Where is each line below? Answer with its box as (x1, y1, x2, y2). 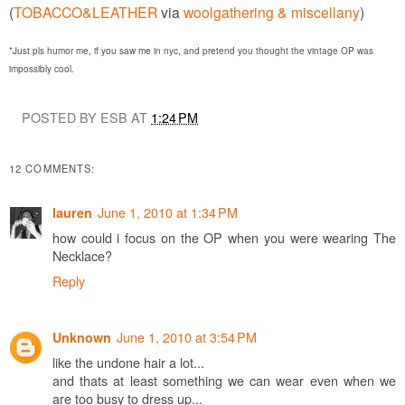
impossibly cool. (9, 62, 74, 76)
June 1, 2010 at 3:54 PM (117, 326, 257, 346)
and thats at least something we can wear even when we (52, 370, 396, 390)
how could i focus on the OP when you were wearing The (52, 227, 396, 247)
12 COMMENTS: (9, 161, 96, 176)
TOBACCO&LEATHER (14, 2, 157, 23)
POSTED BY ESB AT (22, 108, 152, 127)
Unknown (52, 327, 111, 346)
